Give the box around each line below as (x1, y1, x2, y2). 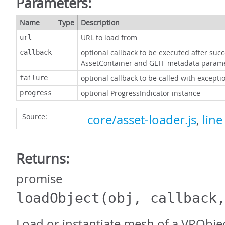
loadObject (16, 190, 100, 207)
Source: (22, 111, 47, 122)
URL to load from (81, 33, 137, 43)
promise (16, 171, 62, 187)
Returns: (16, 149, 69, 168)
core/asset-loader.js (87, 111, 196, 128)
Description (81, 18, 120, 28)
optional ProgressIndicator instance (81, 88, 200, 98)
